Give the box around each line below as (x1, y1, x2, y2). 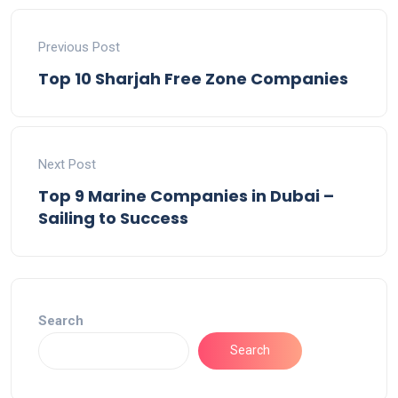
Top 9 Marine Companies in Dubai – (38, 184, 334, 207)
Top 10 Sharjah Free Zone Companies (38, 67, 348, 90)
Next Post (38, 155, 96, 172)
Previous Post (38, 38, 120, 55)
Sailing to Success (38, 206, 188, 229)
